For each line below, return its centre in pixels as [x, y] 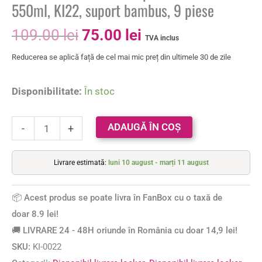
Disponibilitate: [47, 91]
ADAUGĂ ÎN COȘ [144, 127]
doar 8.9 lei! [35, 214]
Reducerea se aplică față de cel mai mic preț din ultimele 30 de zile [121, 57]
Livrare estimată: [81, 162]
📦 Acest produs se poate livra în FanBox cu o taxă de [117, 198]
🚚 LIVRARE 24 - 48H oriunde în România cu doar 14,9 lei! [125, 231]
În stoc [99, 91]
